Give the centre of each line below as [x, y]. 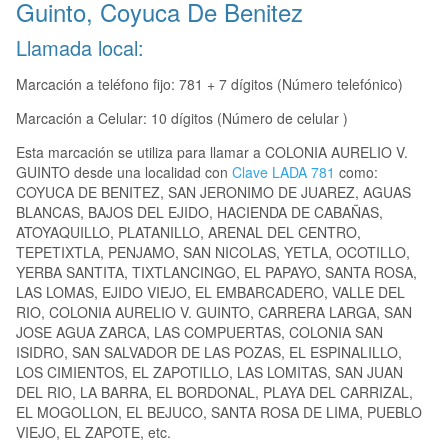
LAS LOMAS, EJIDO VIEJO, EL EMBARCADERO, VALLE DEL [210, 292]
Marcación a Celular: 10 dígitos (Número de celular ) [182, 118]
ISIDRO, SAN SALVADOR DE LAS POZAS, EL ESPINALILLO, [209, 352]
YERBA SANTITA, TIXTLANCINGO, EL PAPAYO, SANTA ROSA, [216, 272]
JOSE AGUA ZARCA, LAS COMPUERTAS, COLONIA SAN [199, 332]
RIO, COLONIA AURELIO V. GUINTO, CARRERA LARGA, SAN [214, 312]
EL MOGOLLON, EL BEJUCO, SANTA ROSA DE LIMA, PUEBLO [219, 412]
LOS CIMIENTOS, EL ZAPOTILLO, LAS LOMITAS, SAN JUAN [209, 372]
